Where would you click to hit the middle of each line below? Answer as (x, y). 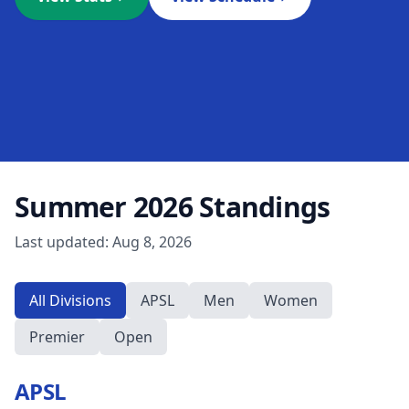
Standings (265, 207)
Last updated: (63, 242)
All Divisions (70, 300)
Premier (57, 337)
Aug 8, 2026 (152, 242)
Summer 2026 (104, 207)
